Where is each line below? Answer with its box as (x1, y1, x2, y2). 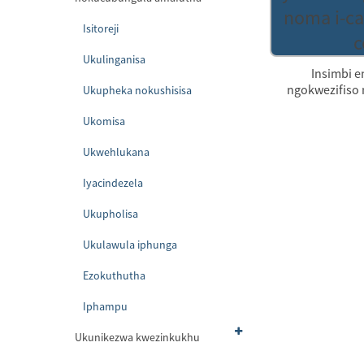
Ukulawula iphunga (83, 237, 177, 252)
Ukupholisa (83, 206, 138, 221)
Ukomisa (83, 114, 125, 128)
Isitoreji (83, 21, 119, 36)
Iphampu (83, 299, 128, 314)
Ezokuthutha (83, 268, 145, 283)
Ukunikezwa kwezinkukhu (75, 330, 200, 344)
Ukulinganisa (83, 52, 145, 67)
